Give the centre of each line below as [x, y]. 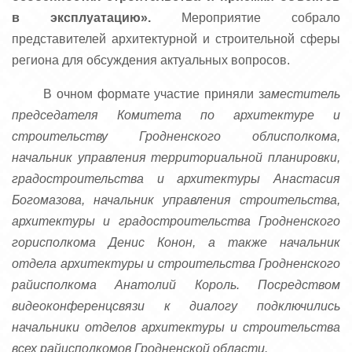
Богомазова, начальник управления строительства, [176, 200]
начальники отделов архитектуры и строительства [176, 327]
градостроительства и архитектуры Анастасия [176, 179]
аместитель [302, 94]
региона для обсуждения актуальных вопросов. [151, 60]
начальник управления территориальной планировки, [176, 158]
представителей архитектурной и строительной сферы [176, 39]
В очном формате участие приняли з [154, 94]
